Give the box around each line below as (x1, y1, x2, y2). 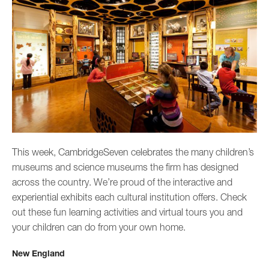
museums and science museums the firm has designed (12, 162, 238, 173)
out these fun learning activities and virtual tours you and (12, 207, 243, 218)
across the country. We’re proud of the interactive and (12, 177, 232, 188)
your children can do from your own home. (12, 222, 186, 233)
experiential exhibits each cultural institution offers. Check (12, 192, 247, 203)
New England (12, 248, 65, 259)
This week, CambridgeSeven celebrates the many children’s (12, 147, 254, 158)
